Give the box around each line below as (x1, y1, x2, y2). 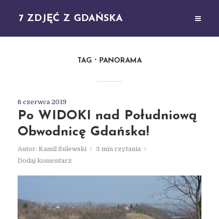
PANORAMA (99, 57, 142, 65)
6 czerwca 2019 (17, 98, 66, 106)
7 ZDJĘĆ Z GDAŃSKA (19, 13, 123, 23)
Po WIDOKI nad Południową (17, 109, 197, 123)
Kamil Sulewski (38, 145, 87, 153)
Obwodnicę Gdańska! (17, 126, 149, 139)
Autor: (17, 145, 39, 153)
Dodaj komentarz (17, 157, 72, 164)
